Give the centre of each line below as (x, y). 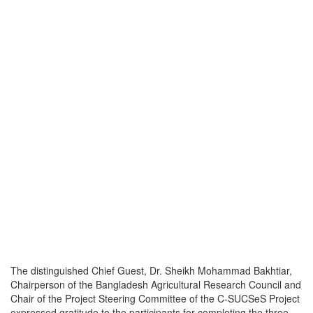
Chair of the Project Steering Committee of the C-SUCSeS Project (155, 299)
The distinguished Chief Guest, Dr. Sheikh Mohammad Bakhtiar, (151, 271)
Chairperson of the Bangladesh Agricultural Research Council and (156, 285)
